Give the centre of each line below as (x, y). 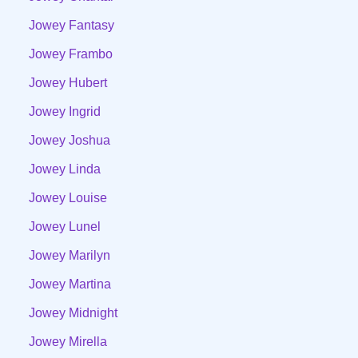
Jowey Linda (65, 169)
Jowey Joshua (70, 140)
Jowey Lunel (65, 226)
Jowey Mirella (68, 341)
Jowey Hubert (68, 82)
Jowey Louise (68, 197)
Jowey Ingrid (65, 111)
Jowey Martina (70, 284)
